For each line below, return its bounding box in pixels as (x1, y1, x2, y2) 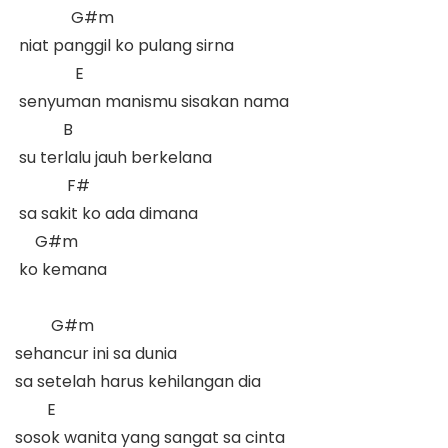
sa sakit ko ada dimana (15, 201, 206, 225)
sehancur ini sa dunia (15, 341, 177, 365)
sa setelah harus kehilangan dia (15, 369, 261, 393)
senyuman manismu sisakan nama (15, 89, 297, 113)
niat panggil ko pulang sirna (15, 33, 242, 57)
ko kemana (15, 257, 115, 281)
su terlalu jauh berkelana (15, 145, 220, 169)
